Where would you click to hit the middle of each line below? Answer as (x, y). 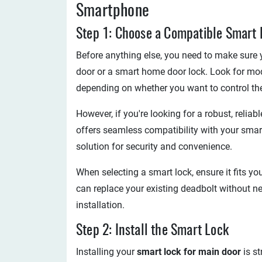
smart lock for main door (189, 252)
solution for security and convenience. (154, 146)
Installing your (106, 252)
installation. (100, 205)
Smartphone (113, 12)
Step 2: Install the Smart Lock (152, 231)
